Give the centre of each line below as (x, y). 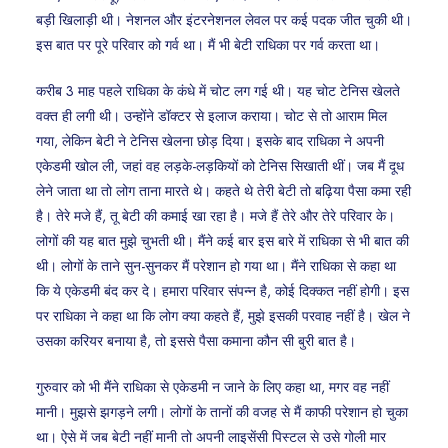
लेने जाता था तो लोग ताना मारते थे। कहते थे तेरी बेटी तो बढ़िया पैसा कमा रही (223, 191)
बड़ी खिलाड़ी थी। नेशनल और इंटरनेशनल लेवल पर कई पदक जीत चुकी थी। (224, 20)
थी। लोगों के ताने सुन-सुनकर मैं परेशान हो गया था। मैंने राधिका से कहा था (216, 266)
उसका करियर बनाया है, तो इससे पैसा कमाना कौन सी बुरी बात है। (196, 341)
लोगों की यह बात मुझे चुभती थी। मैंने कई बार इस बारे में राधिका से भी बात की (222, 241)
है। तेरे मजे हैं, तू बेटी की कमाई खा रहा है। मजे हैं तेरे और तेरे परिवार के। (215, 216)
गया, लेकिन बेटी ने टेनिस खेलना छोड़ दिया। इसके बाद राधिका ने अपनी (210, 141)
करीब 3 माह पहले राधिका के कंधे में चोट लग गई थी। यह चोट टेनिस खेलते (218, 91)
